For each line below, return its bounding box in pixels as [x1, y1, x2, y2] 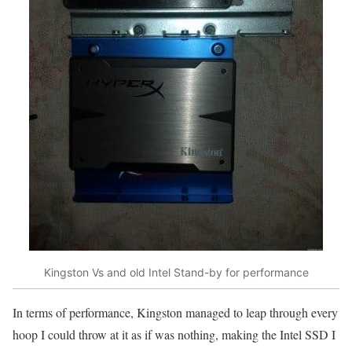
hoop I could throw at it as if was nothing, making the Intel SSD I [13, 326, 335, 343]
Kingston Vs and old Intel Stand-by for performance [43, 265, 309, 279]
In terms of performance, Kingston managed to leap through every [13, 304, 338, 321]
